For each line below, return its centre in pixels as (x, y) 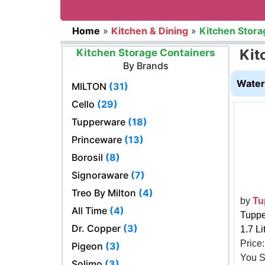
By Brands (146, 66)
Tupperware (98, 122)
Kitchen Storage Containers (146, 53)
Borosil (87, 157)
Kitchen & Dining (150, 31)
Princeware (97, 140)
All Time (89, 211)
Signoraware (100, 175)
